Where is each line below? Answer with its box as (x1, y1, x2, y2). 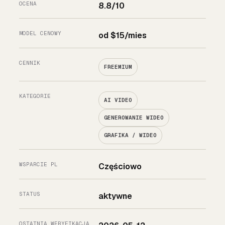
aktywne (98, 191, 133, 202)
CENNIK (19, 59, 40, 67)
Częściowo (98, 161, 142, 172)
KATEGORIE (19, 92, 51, 100)
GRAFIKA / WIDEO (104, 132, 157, 139)
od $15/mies (98, 30, 147, 41)
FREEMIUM (104, 63, 133, 71)
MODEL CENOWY (19, 30, 61, 37)
